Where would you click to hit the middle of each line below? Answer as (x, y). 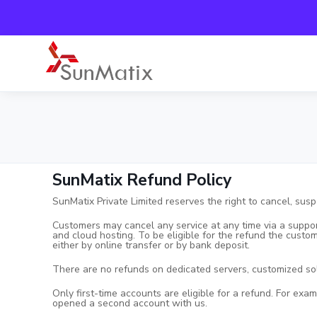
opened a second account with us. (130, 303)
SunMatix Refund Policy (142, 180)
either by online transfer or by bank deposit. (151, 245)
